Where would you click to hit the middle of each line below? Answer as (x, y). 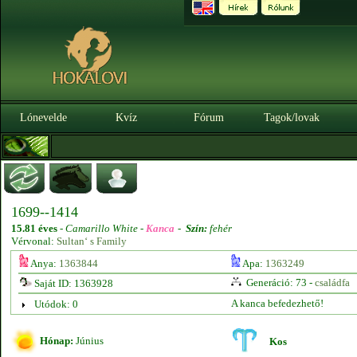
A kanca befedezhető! (277, 303)
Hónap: (57, 341)
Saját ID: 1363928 (72, 283)
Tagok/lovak (292, 118)
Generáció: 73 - (279, 282)
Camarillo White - (106, 228)
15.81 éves (34, 228)
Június (88, 341)
